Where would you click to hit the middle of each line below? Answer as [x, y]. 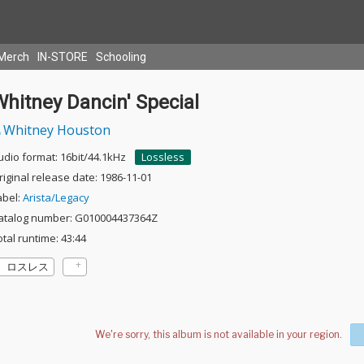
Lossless [162, 157]
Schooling [121, 57]
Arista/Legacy [56, 197]
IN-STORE [63, 57]
